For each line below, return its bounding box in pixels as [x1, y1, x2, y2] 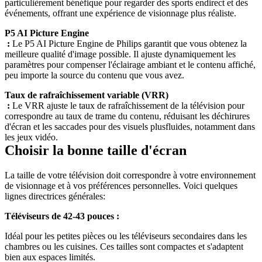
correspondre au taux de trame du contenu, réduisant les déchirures [5, 111, 250, 122]
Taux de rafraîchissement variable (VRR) [5, 90, 168, 101]
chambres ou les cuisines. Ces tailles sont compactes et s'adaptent [5, 242, 243, 252]
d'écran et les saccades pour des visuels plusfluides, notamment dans [5, 122, 255, 132]
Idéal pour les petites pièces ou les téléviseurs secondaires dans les [5, 231, 247, 242]
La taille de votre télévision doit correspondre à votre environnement [5, 170, 256, 181]
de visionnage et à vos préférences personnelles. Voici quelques [5, 181, 237, 191]
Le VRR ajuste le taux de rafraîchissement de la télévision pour [12, 101, 244, 111]
